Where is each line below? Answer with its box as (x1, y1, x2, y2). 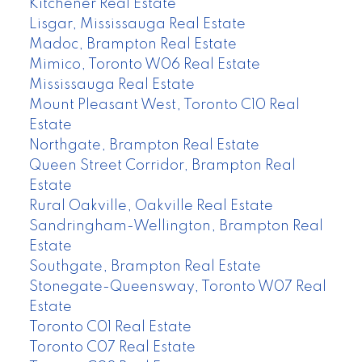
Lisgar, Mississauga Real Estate (28, 16, 246, 32)
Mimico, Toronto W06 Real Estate (28, 57, 260, 72)
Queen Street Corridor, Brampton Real (28, 158, 296, 173)
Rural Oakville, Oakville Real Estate (28, 198, 273, 213)
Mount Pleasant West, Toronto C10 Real (28, 97, 300, 112)
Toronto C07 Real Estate (28, 339, 196, 355)
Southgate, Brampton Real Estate (28, 259, 261, 274)
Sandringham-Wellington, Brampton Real (28, 218, 323, 234)
